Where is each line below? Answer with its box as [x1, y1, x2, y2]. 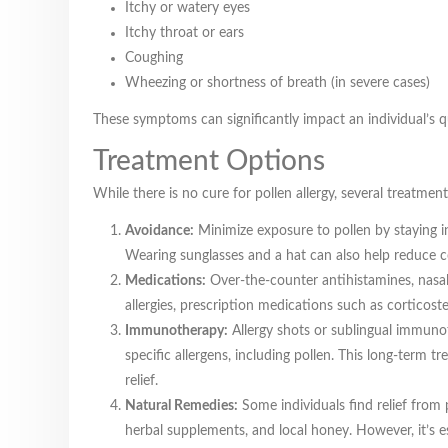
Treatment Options [93, 147, 325, 175]
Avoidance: [125, 224, 194, 238]
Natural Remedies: [125, 399, 238, 413]
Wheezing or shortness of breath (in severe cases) [125, 76, 430, 90]
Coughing [125, 51, 183, 65]
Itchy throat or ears [125, 26, 244, 40]
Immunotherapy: [125, 324, 228, 338]
